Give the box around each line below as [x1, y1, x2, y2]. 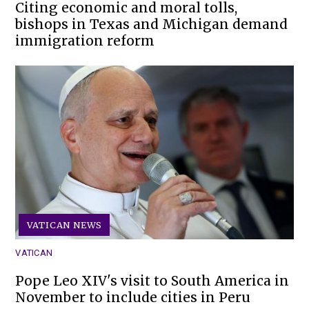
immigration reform [15, 32, 155, 50]
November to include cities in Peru [15, 289, 251, 306]
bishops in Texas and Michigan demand [15, 16, 288, 33]
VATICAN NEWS [26, 219, 103, 231]
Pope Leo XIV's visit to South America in [15, 272, 290, 290]
